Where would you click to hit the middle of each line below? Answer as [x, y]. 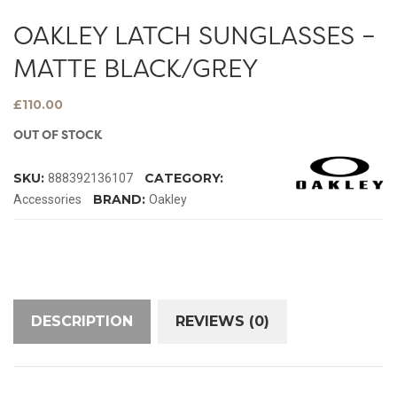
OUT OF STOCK [58, 134]
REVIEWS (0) [222, 321]
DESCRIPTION [82, 321]
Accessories [47, 199]
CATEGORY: [184, 178]
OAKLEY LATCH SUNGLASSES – [195, 35]
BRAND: [121, 199]
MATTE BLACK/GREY [136, 68]
